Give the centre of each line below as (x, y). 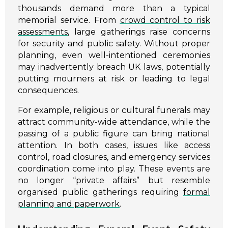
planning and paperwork (69, 204)
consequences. (48, 91)
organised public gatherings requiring (101, 192)
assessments (43, 32)
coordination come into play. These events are (114, 169)
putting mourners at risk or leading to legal (114, 79)
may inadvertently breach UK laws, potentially (114, 67)
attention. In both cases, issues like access (114, 146)
